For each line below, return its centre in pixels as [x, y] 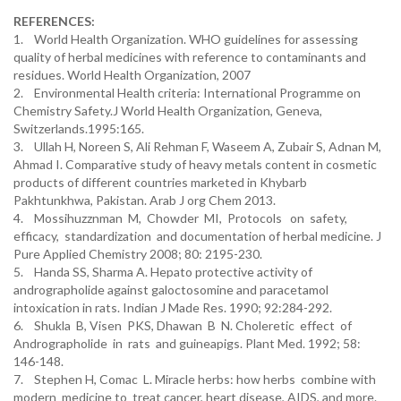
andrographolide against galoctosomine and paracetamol [171, 290]
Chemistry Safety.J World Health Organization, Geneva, [168, 111]
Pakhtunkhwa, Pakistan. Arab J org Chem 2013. [145, 200]
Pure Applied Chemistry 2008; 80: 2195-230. [138, 254]
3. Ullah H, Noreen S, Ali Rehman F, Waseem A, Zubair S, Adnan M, [197, 146]
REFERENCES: [54, 21]
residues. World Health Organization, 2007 [132, 75]
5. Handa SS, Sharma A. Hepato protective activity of [163, 272]
